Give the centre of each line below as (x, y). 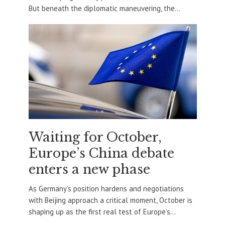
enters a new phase (89, 169)
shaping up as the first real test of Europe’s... (102, 211)
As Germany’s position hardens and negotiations (106, 188)
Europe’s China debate (101, 153)
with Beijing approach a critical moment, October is (110, 200)
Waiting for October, (95, 137)
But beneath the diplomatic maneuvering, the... (104, 9)
